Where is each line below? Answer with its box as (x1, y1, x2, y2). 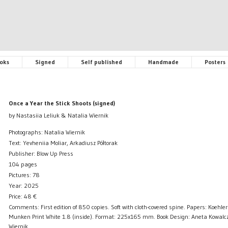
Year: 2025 (8, 182, 39, 190)
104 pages (8, 160, 37, 168)
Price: (8, 192, 24, 201)
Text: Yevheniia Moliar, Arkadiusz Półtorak (8, 139, 118, 147)
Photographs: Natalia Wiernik (8, 128, 85, 136)
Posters (205, 58, 225, 66)
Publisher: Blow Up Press (8, 150, 73, 158)
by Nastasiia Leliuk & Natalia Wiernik (8, 111, 108, 120)
